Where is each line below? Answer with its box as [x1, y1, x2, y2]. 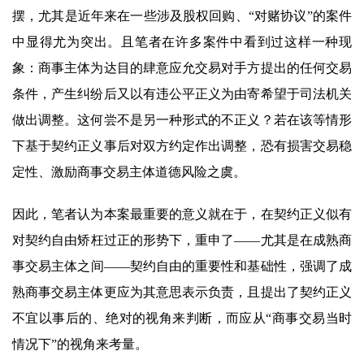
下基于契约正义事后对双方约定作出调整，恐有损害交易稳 [12, 139, 352, 154]
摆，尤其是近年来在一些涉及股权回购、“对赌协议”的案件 [12, 9, 352, 24]
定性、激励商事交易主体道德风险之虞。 [12, 165, 246, 180]
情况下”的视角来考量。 [12, 337, 148, 352]
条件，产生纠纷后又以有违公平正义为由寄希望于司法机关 [12, 87, 352, 102]
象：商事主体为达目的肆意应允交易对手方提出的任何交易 [12, 61, 352, 76]
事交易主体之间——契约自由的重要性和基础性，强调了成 [12, 259, 352, 274]
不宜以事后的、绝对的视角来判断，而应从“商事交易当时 [12, 311, 352, 326]
